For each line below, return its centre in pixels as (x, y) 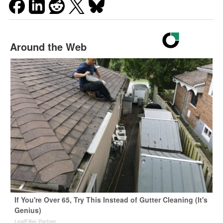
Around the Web (48, 46)
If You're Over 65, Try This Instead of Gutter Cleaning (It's (111, 199)
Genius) (28, 210)
